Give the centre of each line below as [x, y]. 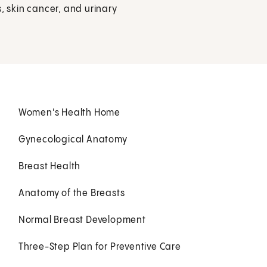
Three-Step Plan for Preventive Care [100, 247]
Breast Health [49, 166]
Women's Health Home [69, 113]
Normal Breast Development [82, 220]
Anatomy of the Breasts [72, 193]
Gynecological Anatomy [73, 139]
